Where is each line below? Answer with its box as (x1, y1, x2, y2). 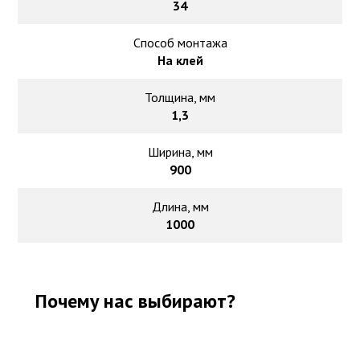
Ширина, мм (147, 144, 213, 161)
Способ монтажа (133, 35, 227, 51)
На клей (157, 52, 203, 69)
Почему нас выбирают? (35, 288, 235, 314)
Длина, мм (151, 198, 209, 215)
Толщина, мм (145, 89, 215, 106)
